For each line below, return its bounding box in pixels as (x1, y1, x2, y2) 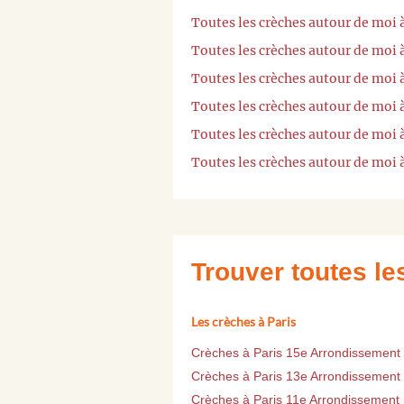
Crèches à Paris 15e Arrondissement (191, 345, 400, 361)
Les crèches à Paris (191, 314, 296, 330)
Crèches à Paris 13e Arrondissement (191, 369, 400, 384)
